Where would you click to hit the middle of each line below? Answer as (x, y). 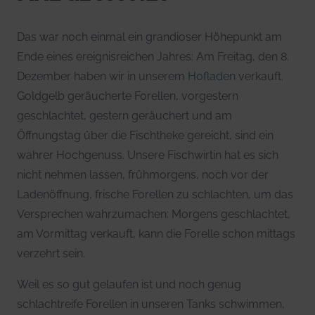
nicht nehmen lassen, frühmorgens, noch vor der (143, 175)
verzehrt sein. (51, 254)
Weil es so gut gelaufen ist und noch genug (129, 285)
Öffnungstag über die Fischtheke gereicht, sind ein (145, 136)
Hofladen (212, 77)
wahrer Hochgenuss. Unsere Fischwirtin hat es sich (148, 155)
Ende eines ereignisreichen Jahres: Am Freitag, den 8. (153, 57)
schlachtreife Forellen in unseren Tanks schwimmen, (151, 304)
